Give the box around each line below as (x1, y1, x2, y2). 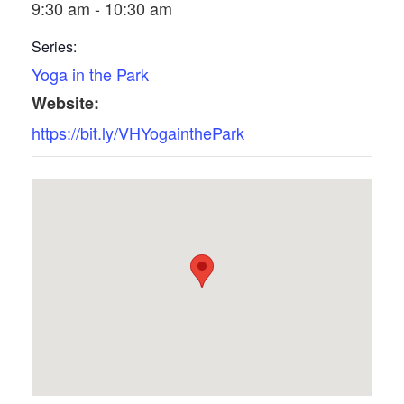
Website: (32, 91, 99, 115)
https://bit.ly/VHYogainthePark (32, 121, 244, 145)
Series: (32, 36, 77, 58)
